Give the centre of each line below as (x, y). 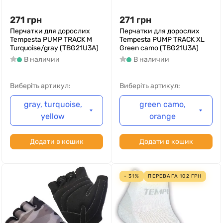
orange (162, 116)
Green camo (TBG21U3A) (159, 48)
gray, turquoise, (53, 104)
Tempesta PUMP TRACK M (51, 40)
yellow (53, 116)
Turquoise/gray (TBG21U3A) (54, 48)
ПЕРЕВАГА (164, 176)
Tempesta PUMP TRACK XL (162, 40)
